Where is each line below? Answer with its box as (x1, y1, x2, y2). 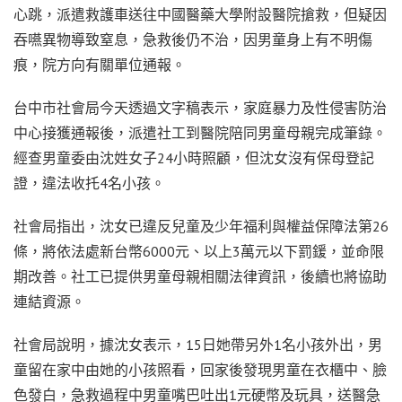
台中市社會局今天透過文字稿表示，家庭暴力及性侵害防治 (13, 99, 387, 118)
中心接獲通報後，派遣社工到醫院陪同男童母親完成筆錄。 (13, 124, 387, 143)
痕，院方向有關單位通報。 (13, 56, 186, 74)
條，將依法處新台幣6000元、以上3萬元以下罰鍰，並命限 (13, 242, 384, 261)
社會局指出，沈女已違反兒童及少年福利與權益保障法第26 (13, 217, 389, 236)
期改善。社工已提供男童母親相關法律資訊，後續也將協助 (13, 267, 387, 286)
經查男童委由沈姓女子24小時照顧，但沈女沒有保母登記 (13, 149, 374, 168)
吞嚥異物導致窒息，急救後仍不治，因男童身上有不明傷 (13, 31, 372, 49)
